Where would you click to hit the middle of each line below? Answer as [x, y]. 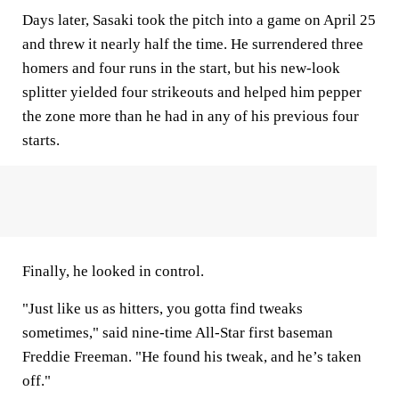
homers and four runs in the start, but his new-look [181, 68]
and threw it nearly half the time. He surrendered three [193, 44]
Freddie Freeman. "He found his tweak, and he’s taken [192, 356]
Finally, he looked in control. [115, 271]
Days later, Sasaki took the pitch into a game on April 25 [199, 20]
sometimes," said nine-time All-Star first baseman [178, 332]
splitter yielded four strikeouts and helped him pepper [192, 92]
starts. [43, 140]
